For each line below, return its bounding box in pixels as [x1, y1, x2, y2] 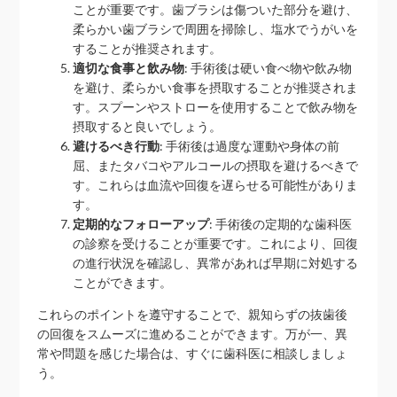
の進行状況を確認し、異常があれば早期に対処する [73, 255, 359, 270]
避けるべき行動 [73, 138, 160, 153]
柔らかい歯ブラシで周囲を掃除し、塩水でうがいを [73, 21, 359, 36]
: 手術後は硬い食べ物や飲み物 [184, 60, 353, 75]
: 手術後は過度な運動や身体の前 [160, 138, 340, 153]
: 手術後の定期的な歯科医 [209, 216, 353, 231]
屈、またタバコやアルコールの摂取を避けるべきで [73, 158, 359, 173]
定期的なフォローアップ [73, 216, 210, 231]
